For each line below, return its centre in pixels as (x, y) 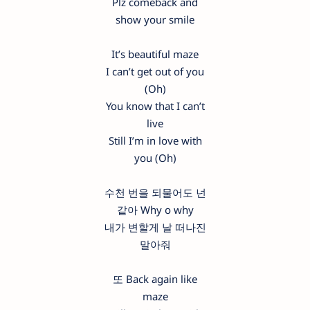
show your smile (155, 20)
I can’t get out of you (155, 72)
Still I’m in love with (155, 141)
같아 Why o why (155, 210)
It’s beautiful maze (155, 54)
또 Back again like (155, 279)
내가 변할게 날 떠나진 (155, 227)
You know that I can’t (155, 106)
